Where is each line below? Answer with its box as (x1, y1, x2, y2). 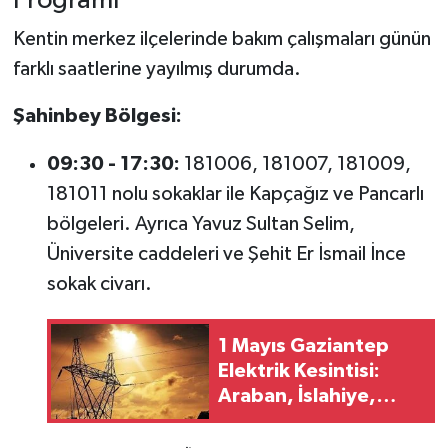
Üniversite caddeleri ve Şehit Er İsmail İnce (46, 244, 406, 265)
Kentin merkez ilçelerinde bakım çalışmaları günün (12, 29, 431, 50)
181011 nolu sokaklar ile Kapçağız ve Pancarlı (46, 184, 424, 205)
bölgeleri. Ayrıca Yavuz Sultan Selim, (46, 214, 355, 235)
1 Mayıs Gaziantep (217, 335, 389, 356)
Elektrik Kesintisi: (217, 360, 380, 381)
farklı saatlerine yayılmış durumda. (12, 59, 301, 80)
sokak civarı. (46, 274, 152, 295)
